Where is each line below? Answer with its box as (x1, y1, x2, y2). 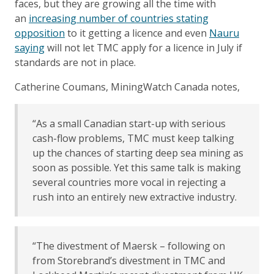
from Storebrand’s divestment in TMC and (32, 253, 225, 267)
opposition (15, 26, 65, 40)
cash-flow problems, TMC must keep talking (32, 131, 234, 145)
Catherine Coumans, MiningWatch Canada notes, (15, 80, 240, 94)
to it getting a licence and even (65, 26, 209, 40)
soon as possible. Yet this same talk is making (32, 160, 241, 174)
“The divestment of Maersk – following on (32, 239, 225, 253)
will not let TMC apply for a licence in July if (45, 40, 242, 54)
